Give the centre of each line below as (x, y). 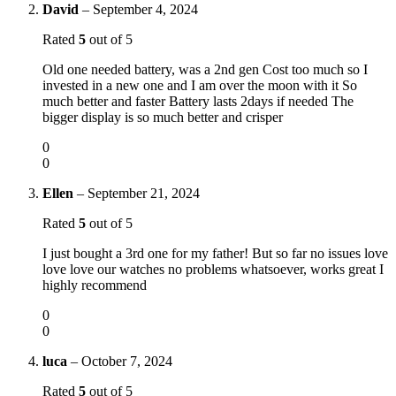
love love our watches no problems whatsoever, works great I (213, 269)
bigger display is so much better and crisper (163, 117)
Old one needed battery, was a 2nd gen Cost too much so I (205, 69)
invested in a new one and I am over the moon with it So (200, 85)
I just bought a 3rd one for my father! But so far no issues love (215, 253)
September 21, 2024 (144, 193)
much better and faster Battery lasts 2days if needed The (198, 101)
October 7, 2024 (127, 361)
